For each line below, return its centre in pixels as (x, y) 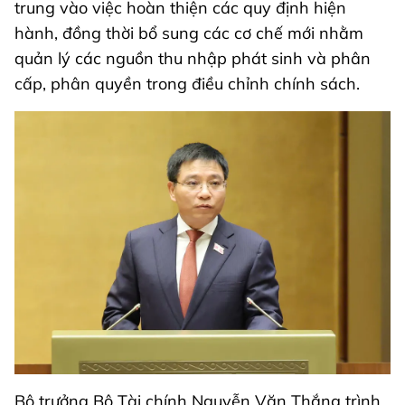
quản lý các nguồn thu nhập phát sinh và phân (193, 58)
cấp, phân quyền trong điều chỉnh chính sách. (187, 83)
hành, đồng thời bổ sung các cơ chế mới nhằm (189, 33)
